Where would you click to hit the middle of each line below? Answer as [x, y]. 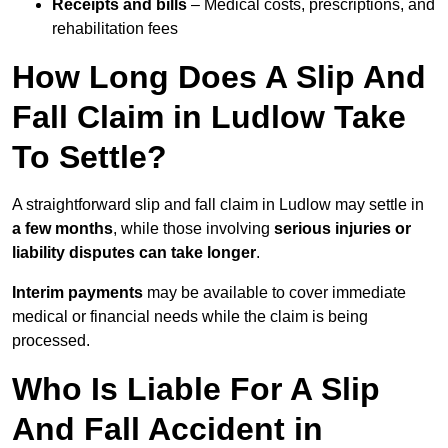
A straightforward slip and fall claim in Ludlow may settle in [218, 205]
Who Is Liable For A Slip [196, 389]
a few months [62, 229]
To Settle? [89, 157]
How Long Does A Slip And [219, 77]
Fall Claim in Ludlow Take [209, 117]
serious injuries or [342, 229]
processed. [51, 341]
